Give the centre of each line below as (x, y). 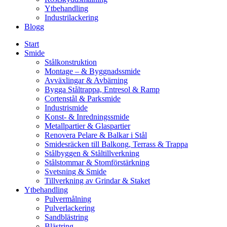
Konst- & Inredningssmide (87, 117)
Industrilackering (71, 17)
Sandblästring (66, 217)
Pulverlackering (70, 208)
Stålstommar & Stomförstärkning (97, 162)
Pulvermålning (68, 199)
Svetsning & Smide (75, 172)
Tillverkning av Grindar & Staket (97, 181)
